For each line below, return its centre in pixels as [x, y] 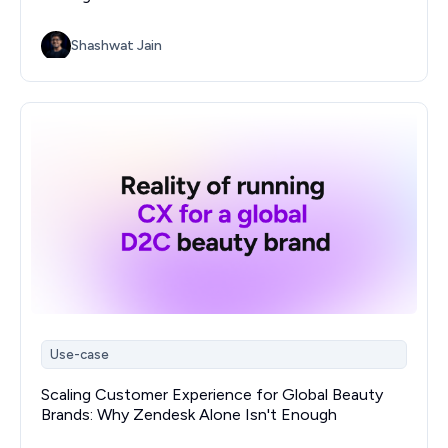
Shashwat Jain [116, 45]
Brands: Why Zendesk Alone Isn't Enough [189, 414]
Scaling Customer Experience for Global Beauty [212, 394]
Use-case [79, 355]
